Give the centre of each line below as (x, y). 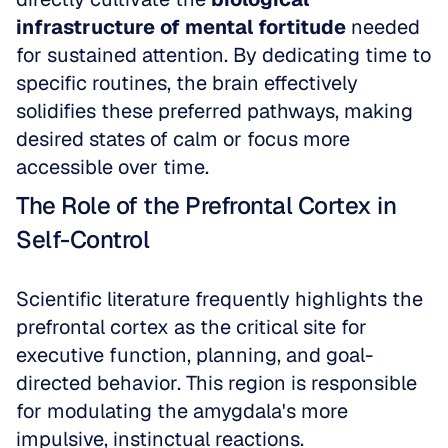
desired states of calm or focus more (183, 139)
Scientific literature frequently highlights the (219, 299)
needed (383, 27)
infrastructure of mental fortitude (181, 27)
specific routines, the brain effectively (187, 83)
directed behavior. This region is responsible (216, 383)
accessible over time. (112, 167)
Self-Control (82, 239)
